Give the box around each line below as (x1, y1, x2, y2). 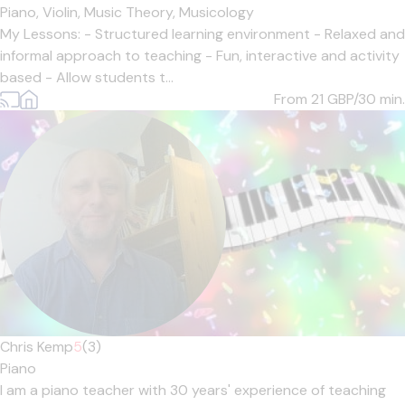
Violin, (42, 3, 84, 22)
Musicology (179, 3, 254, 22)
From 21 (274, 89, 327, 108)
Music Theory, (84, 3, 179, 22)
